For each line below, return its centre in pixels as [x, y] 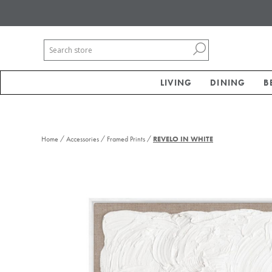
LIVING [176, 83]
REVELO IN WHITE [183, 139]
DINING [228, 83]
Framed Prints [126, 139]
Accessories [83, 139]
